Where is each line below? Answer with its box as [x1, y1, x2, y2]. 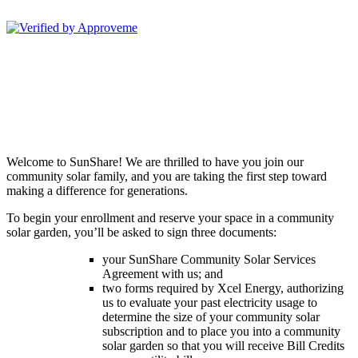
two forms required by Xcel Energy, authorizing [102, 281, 344, 295]
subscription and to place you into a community [102, 324, 340, 338]
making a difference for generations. [6, 184, 265, 197]
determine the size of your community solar [102, 310, 320, 324]
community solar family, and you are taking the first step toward [6, 169, 327, 183]
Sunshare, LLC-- [6, 6, 92, 20]
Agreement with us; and [102, 267, 223, 280]
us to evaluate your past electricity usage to [102, 296, 317, 309]
